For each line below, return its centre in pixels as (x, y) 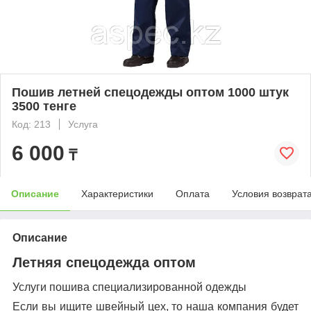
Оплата (193, 193)
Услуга (83, 124)
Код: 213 (31, 124)
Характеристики (117, 193)
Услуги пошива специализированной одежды (129, 287)
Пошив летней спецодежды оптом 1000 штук (150, 92)
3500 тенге (44, 106)
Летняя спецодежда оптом (104, 262)
